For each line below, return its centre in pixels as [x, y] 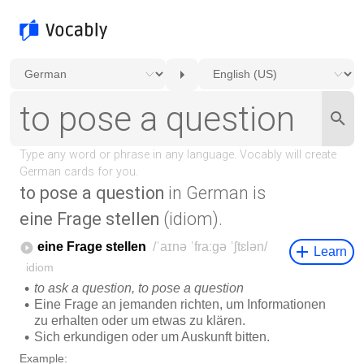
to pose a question [92, 193]
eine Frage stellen [89, 219]
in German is [215, 193]
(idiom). [191, 219]
